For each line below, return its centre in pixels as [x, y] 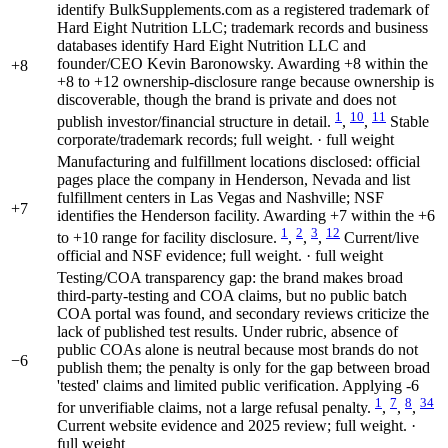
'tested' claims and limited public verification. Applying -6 [238, 385]
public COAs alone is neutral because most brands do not [237, 349]
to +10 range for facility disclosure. [169, 237]
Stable [409, 121]
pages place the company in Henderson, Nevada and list [233, 179]
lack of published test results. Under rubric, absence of [227, 331]
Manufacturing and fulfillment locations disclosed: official [238, 161]
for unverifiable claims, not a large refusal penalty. [216, 407]
